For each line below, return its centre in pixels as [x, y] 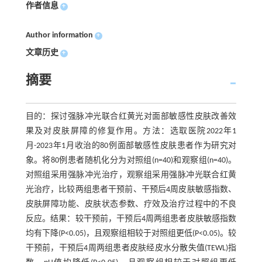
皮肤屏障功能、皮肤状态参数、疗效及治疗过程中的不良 [131, 204]
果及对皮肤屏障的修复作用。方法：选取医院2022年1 [131, 131]
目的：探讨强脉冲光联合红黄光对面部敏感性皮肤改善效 [131, 117]
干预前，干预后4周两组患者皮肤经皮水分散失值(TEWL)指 [131, 248]
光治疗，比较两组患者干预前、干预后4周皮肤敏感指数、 [131, 190]
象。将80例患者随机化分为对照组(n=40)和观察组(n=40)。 [131, 161]
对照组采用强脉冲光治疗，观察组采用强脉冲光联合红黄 [131, 175]
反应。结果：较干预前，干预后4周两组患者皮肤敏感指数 [131, 219]
